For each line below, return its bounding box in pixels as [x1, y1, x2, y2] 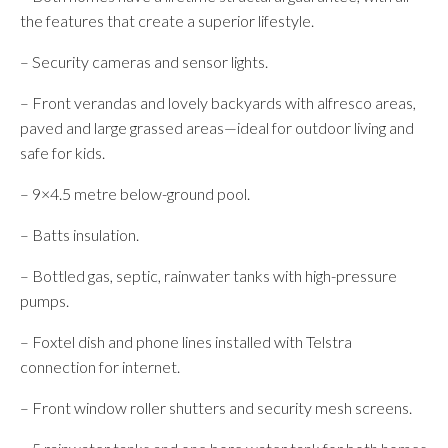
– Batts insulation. [20, 225, 139, 244]
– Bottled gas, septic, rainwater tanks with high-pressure [20, 266, 397, 285]
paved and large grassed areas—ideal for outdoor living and [20, 118, 414, 137]
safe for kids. [20, 143, 105, 162]
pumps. [20, 291, 69, 310]
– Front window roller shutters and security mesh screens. [20, 398, 412, 417]
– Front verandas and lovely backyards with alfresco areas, [20, 93, 416, 112]
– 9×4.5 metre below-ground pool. [20, 184, 250, 203]
